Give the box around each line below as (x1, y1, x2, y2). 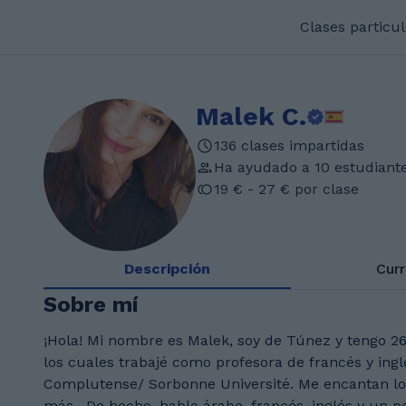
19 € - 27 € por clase (214, 180, 359, 198)
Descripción (123, 260, 210, 277)
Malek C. (196, 101, 306, 131)
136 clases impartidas (214, 137, 364, 154)
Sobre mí (43, 292, 139, 317)
